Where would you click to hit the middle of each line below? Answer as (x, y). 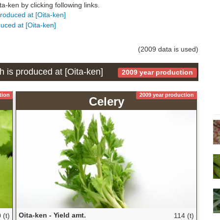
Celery (106, 102)
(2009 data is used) (168, 49)
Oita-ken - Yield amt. (52, 215)
